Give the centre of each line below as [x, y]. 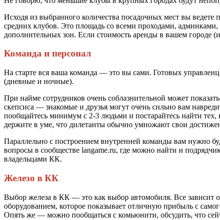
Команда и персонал [48, 54]
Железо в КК [31, 178]
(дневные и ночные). [39, 82]
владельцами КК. [33, 159]
